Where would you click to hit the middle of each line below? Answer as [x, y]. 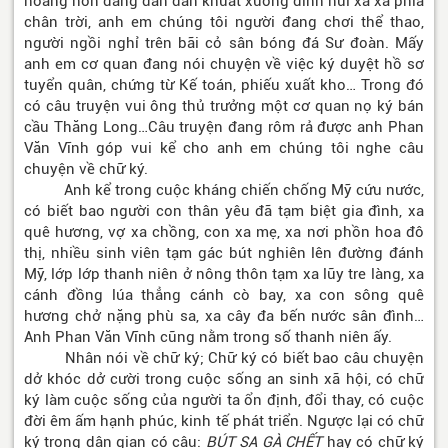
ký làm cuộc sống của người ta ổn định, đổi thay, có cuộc [224, 400]
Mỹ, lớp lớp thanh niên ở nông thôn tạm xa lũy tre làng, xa [224, 274]
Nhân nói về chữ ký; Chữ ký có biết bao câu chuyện [224, 358]
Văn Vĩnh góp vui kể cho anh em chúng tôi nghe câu [224, 148]
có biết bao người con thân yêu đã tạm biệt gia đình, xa [224, 211]
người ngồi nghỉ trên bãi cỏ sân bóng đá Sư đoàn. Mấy [224, 43]
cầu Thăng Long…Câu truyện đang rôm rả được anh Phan [224, 127]
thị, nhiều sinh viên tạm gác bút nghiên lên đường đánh [224, 253]
